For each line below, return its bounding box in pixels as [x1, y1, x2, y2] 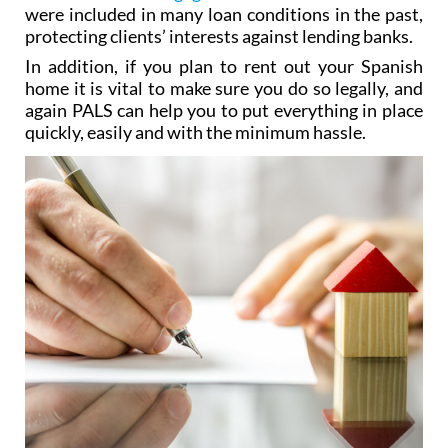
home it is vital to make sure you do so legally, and [25, 113, 423, 136]
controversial [25, 17, 136, 40]
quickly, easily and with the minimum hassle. [25, 157, 366, 180]
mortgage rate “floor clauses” [135, 17, 370, 40]
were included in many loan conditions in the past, [25, 39, 423, 62]
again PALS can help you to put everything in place [25, 135, 423, 158]
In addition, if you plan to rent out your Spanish [25, 91, 423, 114]
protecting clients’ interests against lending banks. [25, 61, 413, 84]
